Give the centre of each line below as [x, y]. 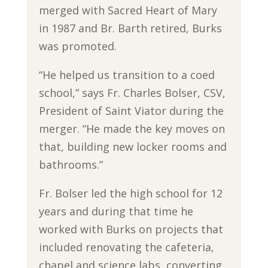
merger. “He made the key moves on [132, 128]
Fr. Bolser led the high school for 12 [130, 193]
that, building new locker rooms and [133, 146]
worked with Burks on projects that [131, 229]
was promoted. [77, 46]
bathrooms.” [71, 164]
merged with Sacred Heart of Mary [128, 10]
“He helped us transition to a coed [127, 74]
